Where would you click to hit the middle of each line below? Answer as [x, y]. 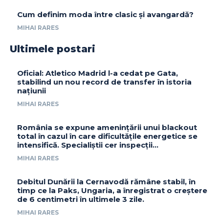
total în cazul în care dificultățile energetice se [107, 136]
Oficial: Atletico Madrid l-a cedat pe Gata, [98, 73]
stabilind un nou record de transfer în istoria [104, 82]
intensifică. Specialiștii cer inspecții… [88, 145]
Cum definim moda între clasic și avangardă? [105, 14]
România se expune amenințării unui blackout [107, 127]
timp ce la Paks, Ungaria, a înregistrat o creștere [112, 190]
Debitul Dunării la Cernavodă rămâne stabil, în [106, 181]
